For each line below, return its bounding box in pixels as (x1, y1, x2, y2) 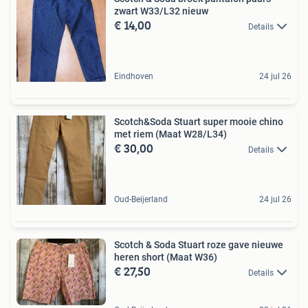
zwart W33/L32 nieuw (114, 5, 208, 16)
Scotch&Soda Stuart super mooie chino (114, 115, 283, 127)
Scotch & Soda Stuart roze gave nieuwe (114, 239, 283, 250)
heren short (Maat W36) (114, 251, 217, 263)
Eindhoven (114, 71, 153, 81)
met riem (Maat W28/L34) (114, 128, 227, 140)
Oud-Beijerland (114, 194, 168, 204)
